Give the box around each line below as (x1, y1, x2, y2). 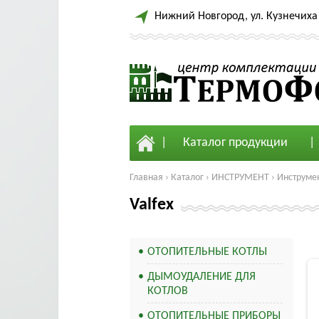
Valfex (130, 197, 174, 214)
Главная (130, 172, 163, 183)
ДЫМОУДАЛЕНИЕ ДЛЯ (147, 271, 256, 283)
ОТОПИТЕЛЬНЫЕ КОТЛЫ (147, 246, 267, 258)
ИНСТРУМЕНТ (211, 172, 269, 183)
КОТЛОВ (147, 286, 188, 297)
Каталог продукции (182, 136, 288, 150)
